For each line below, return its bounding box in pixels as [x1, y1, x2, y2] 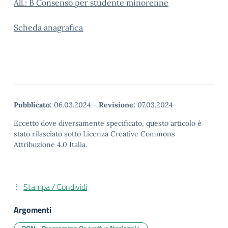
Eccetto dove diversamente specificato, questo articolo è [14, 119, 202, 128]
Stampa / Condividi [23, 181, 87, 193]
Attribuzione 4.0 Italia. [14, 140, 87, 149]
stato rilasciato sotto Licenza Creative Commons [14, 129, 175, 138]
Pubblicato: [14, 100, 52, 109]
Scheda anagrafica [14, 22, 83, 33]
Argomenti [14, 204, 51, 216]
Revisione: [99, 100, 135, 109]
